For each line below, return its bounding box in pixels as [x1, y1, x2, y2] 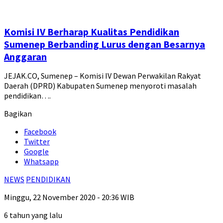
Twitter [24, 136, 50, 147]
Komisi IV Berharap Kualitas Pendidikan [4, 25, 179, 38]
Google [24, 146, 49, 157]
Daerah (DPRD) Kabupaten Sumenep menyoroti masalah [4, 81, 197, 91]
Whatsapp [24, 156, 59, 167]
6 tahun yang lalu [4, 210, 62, 221]
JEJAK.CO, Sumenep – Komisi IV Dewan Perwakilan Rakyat [4, 71, 201, 81]
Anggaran [4, 50, 47, 63]
